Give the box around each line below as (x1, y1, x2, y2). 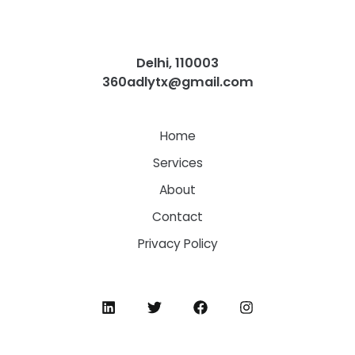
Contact (152, 208, 203, 225)
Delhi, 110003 (136, 54, 219, 73)
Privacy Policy (137, 235, 218, 252)
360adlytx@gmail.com (101, 73, 254, 92)
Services (152, 154, 203, 171)
